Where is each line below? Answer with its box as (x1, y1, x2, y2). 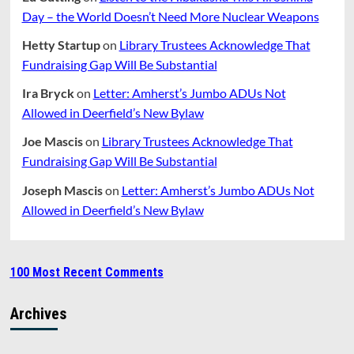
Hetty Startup (21, 37, 100, 52)
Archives (9, 303, 66, 323)
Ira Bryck (21, 85, 74, 101)
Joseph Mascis (21, 182, 103, 198)
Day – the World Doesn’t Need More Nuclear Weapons (21, 8, 319, 24)
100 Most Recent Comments (9, 264, 164, 280)
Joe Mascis (21, 134, 83, 149)
